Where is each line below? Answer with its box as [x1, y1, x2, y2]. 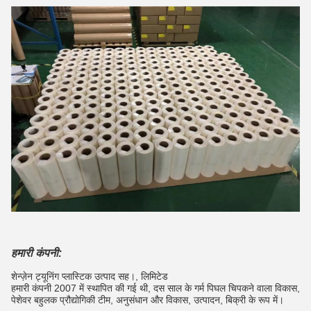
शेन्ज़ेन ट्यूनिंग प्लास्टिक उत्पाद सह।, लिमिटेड [11, 271, 168, 283]
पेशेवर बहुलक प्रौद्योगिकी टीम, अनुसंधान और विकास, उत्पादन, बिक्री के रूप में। [11, 294, 284, 306]
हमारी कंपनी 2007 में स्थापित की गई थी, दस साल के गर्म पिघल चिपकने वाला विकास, [11, 283, 300, 294]
